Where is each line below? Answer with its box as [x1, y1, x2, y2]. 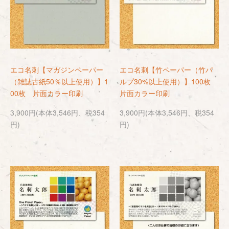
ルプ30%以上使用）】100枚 [120, 76, 218, 86]
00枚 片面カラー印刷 [10, 88, 83, 98]
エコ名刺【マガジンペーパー [10, 64, 103, 75]
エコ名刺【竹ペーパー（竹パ [120, 64, 213, 75]
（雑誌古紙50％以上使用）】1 [10, 76, 108, 86]
